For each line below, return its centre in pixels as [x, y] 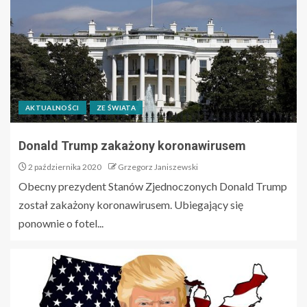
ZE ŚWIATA [116, 107]
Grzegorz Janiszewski [158, 167]
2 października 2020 [64, 167]
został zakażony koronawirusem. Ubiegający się [131, 204]
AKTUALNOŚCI [52, 107]
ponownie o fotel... [61, 223]
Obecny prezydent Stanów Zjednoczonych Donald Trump [153, 186]
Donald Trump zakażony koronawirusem [132, 145]
